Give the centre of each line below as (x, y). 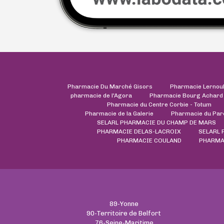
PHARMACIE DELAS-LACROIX (139, 131)
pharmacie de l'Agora (101, 95)
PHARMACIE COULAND (149, 140)
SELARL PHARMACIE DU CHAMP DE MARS (156, 122)
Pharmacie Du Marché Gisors (110, 86)
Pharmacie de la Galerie (119, 113)
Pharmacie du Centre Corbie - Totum (159, 104)
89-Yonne (124, 203)
